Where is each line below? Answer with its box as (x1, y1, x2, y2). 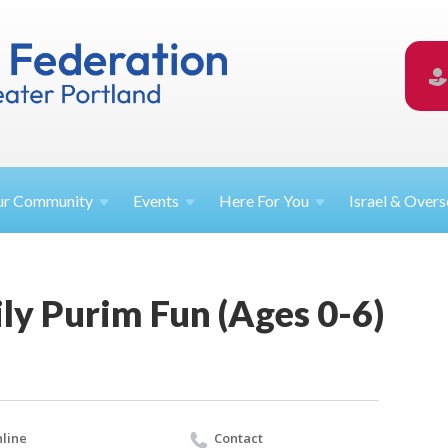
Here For (219, 191, 284, 211)
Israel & (349, 191, 405, 211)
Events (133, 191, 180, 211)
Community (13, 191, 94, 211)
